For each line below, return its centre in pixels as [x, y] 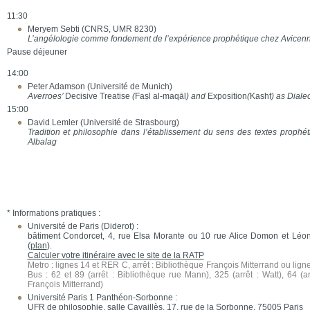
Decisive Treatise [97, 96]
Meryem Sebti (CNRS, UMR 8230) [92, 29]
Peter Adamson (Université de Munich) [100, 86]
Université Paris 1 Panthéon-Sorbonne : [102, 298]
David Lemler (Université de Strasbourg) [103, 122]
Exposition [227, 96]
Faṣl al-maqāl [160, 96]
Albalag [42, 142]
